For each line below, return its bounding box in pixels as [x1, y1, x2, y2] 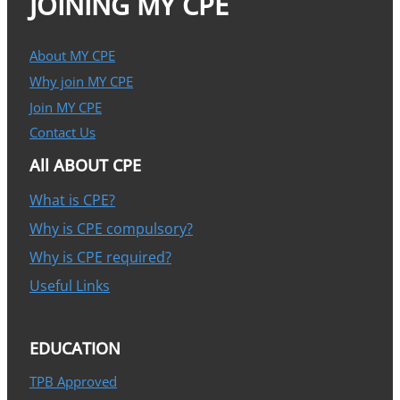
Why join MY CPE [29, 72, 133, 91]
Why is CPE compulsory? [29, 218, 193, 238]
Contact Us [29, 123, 96, 142]
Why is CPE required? [29, 246, 171, 267]
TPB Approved [29, 371, 117, 390]
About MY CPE [29, 46, 115, 65]
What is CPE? [29, 189, 115, 210]
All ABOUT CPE [29, 154, 141, 177]
